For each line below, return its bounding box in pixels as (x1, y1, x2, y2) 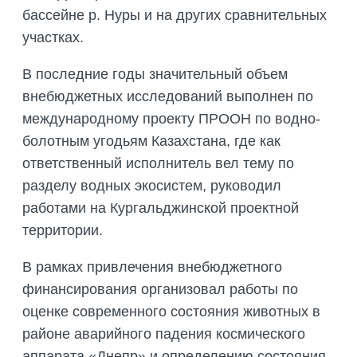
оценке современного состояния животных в (22, 304, 320, 320)
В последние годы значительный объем (22, 66, 288, 83)
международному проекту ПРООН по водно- (22, 111, 320, 127)
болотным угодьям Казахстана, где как (22, 133, 280, 150)
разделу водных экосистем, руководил (22, 178, 281, 194)
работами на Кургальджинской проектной (22, 200, 299, 217)
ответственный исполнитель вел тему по (22, 155, 294, 172)
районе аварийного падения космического (22, 326, 305, 343)
